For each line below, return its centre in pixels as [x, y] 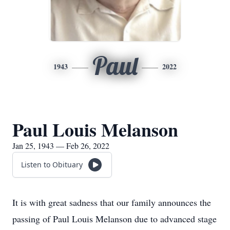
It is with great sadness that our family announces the [112, 202]
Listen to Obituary [52, 165]
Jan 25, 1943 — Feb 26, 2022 [61, 146]
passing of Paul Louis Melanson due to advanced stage [114, 219]
